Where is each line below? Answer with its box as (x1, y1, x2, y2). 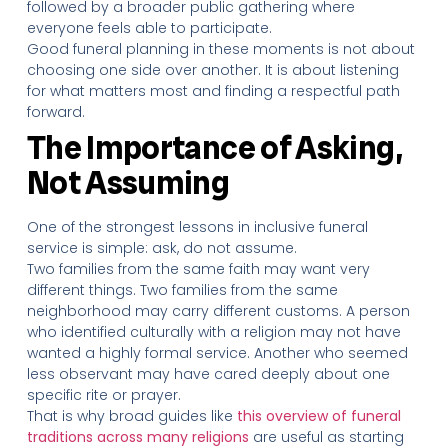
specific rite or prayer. (26, 385, 181, 405)
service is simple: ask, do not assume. (26, 238, 297, 258)
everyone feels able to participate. (26, 18, 272, 38)
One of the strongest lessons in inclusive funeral (26, 217, 368, 237)
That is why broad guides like (26, 406, 237, 426)
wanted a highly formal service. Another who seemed (26, 343, 408, 363)
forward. (26, 102, 85, 122)
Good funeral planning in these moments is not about (26, 39, 415, 59)
